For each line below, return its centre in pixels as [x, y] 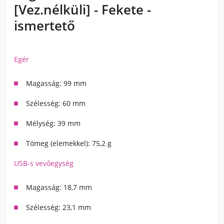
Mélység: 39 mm [53, 123]
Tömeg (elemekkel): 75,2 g [69, 143]
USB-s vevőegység [44, 163]
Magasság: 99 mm [56, 83]
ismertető [44, 25]
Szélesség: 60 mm [56, 103]
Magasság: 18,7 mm [59, 187]
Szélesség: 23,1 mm [58, 207]
